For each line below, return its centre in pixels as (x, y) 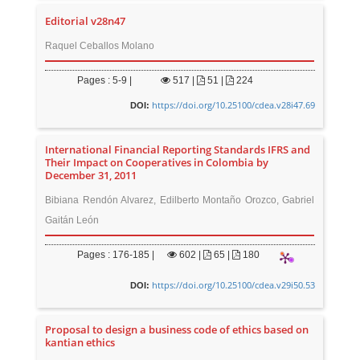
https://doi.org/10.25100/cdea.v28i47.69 (233, 105)
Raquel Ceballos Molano (100, 46)
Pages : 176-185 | (116, 255)
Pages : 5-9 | (105, 80)
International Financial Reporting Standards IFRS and (178, 150)
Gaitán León (72, 220)
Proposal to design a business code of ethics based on (177, 330)
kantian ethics (80, 343)
